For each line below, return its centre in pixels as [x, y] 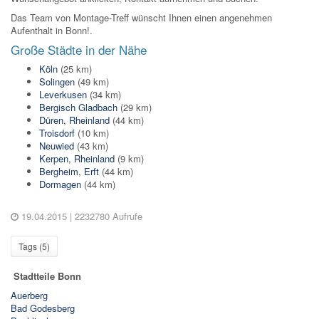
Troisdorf [57, 133]
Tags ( [30, 246]
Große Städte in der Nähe [79, 50]
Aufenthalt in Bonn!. [52, 31]
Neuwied [57, 146]
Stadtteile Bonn [47, 276]
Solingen [57, 82]
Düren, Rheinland [74, 120]
